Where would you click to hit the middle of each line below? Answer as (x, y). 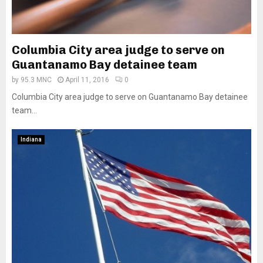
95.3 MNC (36, 80)
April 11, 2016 (87, 80)
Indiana (31, 139)
